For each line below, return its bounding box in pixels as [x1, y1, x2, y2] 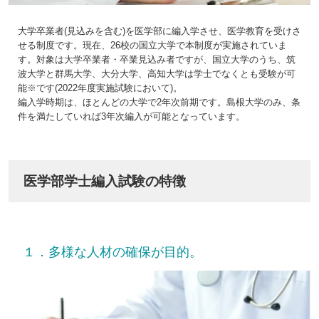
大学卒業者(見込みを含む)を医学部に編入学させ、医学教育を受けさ [17, 26, 301, 37]
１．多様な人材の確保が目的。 [23, 245, 202, 260]
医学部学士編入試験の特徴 [23, 174, 186, 189]
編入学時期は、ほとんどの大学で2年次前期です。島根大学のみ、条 [17, 97, 300, 108]
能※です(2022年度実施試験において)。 [17, 83, 182, 94]
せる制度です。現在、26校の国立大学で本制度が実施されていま [17, 40, 287, 51]
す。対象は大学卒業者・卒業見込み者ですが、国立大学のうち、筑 [17, 54, 296, 66]
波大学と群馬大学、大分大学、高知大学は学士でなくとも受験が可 [17, 68, 296, 80]
